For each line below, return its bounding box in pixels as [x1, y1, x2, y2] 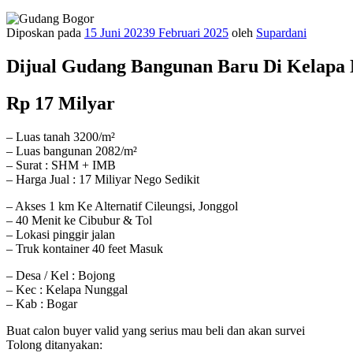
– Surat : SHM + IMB [6, 158, 116, 172]
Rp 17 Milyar [6, 92, 115, 113]
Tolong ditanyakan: [6, 337, 102, 351]
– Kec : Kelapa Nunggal [6, 282, 128, 296]
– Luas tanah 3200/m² [6, 129, 115, 143]
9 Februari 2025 [149, 26, 229, 39]
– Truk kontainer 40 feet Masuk [6, 241, 163, 255]
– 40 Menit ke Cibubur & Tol [6, 213, 152, 227]
